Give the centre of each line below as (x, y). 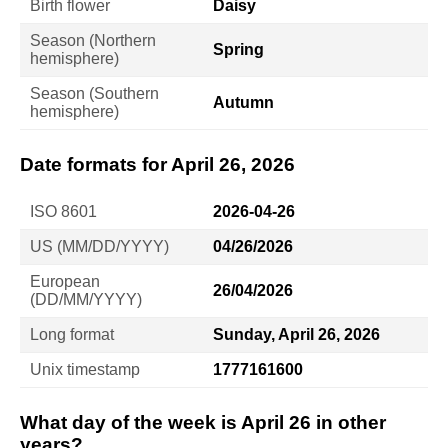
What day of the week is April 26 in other (203, 422)
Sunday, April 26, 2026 (296, 334)
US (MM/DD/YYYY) (99, 246)
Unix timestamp (85, 369)
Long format (72, 334)
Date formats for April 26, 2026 (157, 165)
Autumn (243, 103)
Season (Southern (94, 94)
